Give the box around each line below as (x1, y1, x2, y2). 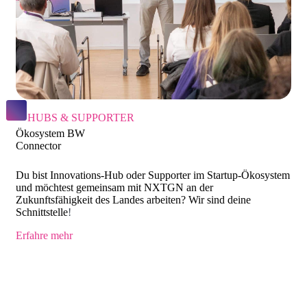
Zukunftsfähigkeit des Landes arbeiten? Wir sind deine (16, 193, 251, 206)
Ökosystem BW (16, 127, 85, 139)
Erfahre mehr (16, 229, 73, 241)
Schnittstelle (16, 206, 68, 218)
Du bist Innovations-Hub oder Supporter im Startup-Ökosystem (16, 169, 290, 181)
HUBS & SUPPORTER (27, 111, 134, 123)
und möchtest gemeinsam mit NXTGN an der (16, 181, 213, 193)
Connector (16, 139, 61, 151)
